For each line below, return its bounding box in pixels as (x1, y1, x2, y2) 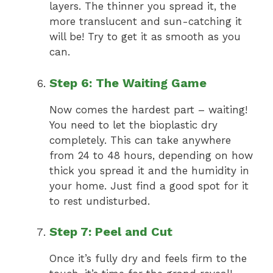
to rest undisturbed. (49, 194, 150, 207)
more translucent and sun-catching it (49, 15, 242, 28)
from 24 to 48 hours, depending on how (49, 149, 253, 161)
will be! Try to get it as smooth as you (49, 30, 241, 43)
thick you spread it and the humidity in (49, 164, 249, 177)
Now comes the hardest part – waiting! (49, 103, 247, 116)
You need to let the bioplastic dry (49, 118, 218, 131)
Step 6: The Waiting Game (49, 75, 207, 90)
